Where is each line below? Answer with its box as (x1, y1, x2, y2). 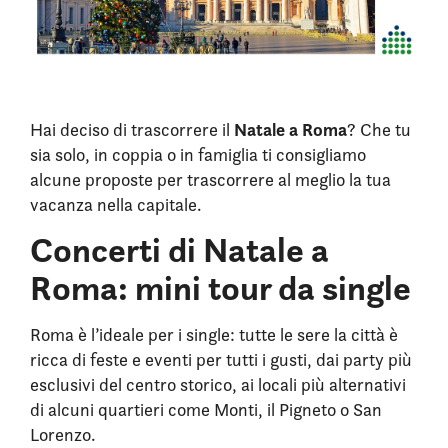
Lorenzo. (30, 423, 96, 445)
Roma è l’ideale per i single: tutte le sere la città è (30, 323, 398, 345)
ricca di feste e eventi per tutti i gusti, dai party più (30, 348, 412, 370)
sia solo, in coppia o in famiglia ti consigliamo (30, 143, 366, 165)
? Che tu (347, 118, 411, 140)
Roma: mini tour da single (30, 265, 411, 310)
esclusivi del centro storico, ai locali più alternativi (30, 373, 406, 395)
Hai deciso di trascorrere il (30, 118, 234, 140)
